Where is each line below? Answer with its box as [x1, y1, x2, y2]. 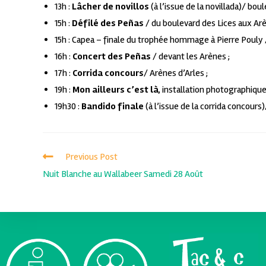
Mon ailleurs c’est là [72, 83, 159, 96]
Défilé [72, 17, 100, 29]
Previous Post [65, 150, 118, 163]
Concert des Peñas [72, 50, 151, 62]
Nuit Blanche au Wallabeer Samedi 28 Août [43, 167, 203, 180]
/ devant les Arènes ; [151, 50, 230, 62]
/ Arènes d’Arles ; [144, 66, 208, 79]
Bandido [81, 100, 118, 112]
